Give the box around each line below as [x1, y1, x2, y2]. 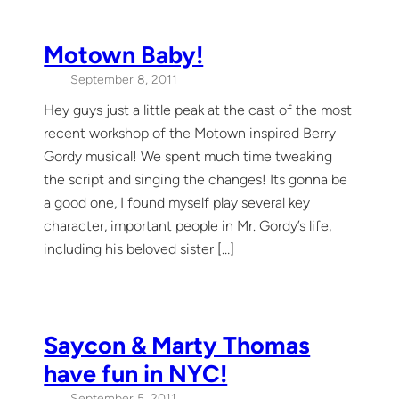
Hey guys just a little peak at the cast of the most [44, 102, 353, 119]
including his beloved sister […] [44, 240, 235, 258]
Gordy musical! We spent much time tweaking [44, 148, 333, 166]
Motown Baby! [44, 40, 204, 70]
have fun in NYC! [44, 359, 228, 389]
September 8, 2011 [69, 72, 177, 88]
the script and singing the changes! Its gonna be [44, 171, 348, 189]
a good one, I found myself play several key [44, 194, 311, 212]
